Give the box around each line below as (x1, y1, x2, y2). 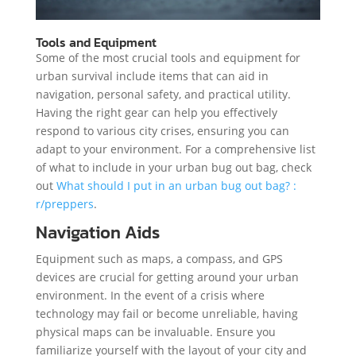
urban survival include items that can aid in (35, 68, 269, 83)
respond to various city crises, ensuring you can (35, 122, 289, 138)
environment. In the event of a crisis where (35, 287, 265, 303)
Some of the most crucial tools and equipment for (35, 49, 300, 65)
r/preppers (35, 195, 94, 211)
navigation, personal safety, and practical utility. (35, 86, 291, 102)
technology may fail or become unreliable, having (35, 305, 298, 321)
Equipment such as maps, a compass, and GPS (35, 250, 283, 266)
